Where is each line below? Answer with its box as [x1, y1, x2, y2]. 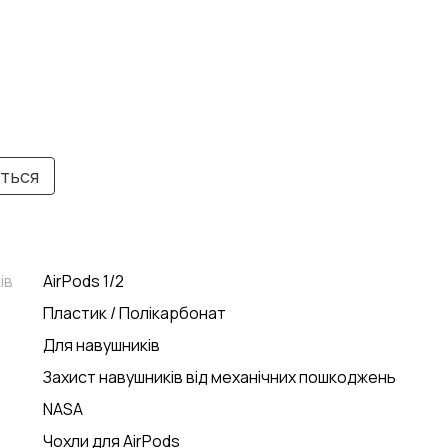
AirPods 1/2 [43, 270, 124, 292]
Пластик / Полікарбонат [43, 302, 226, 324]
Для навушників [43, 334, 160, 356]
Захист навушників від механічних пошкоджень [43, 366, 396, 388]
